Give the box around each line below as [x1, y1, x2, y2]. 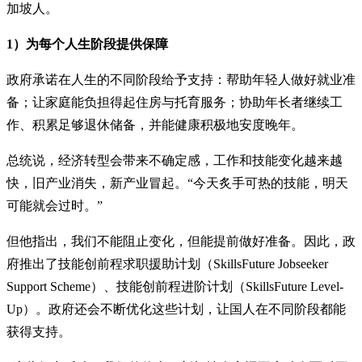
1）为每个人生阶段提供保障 [6, 36, 168, 51]
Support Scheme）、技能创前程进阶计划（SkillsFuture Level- [6, 279, 343, 293]
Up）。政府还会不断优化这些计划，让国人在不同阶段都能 [6, 301, 346, 316]
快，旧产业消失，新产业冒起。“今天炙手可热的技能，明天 [6, 175, 348, 190]
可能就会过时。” [6, 198, 103, 213]
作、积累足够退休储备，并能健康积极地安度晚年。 [6, 117, 304, 132]
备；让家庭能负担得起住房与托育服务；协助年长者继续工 [6, 95, 343, 109]
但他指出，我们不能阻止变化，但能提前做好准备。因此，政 [6, 234, 356, 248]
